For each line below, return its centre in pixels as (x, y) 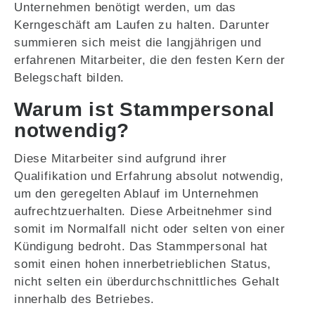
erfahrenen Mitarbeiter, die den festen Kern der (150, 60)
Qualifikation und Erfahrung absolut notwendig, (149, 176)
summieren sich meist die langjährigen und (138, 43)
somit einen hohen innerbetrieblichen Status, (143, 264)
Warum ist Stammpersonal (145, 110)
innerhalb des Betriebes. (85, 300)
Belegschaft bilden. (70, 78)
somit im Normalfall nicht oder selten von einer (150, 229)
